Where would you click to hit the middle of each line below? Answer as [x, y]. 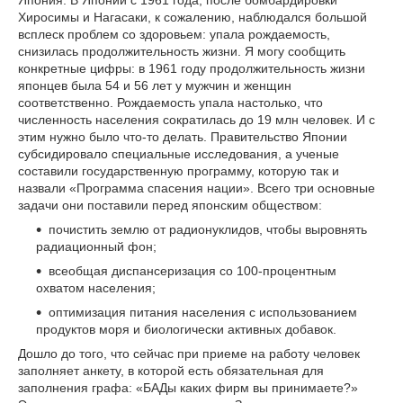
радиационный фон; [96, 246]
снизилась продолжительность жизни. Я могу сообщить [182, 51]
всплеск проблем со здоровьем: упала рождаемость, [174, 34]
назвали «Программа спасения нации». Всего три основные [197, 188]
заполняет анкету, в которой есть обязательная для [171, 371]
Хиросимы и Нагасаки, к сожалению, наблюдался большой [193, 17]
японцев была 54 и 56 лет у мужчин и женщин [155, 85]
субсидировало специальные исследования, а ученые [179, 154]
